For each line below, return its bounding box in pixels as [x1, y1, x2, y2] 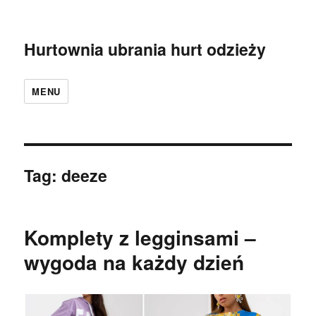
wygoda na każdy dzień [24, 248, 245, 276]
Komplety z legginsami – [24, 223, 257, 252]
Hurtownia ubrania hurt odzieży [24, 37, 267, 61]
